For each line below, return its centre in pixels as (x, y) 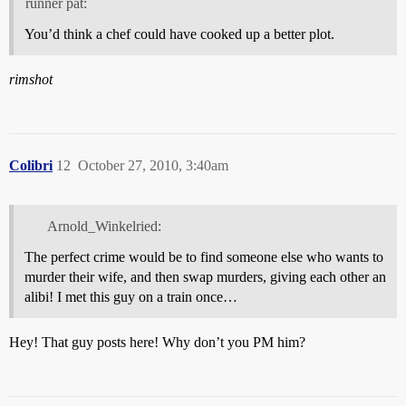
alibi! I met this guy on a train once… (131, 296)
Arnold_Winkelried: (104, 226)
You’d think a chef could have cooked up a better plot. (179, 34)
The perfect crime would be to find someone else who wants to (204, 256)
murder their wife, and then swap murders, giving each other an (205, 276)
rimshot (31, 80)
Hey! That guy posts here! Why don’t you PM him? (157, 342)
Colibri (31, 166)
